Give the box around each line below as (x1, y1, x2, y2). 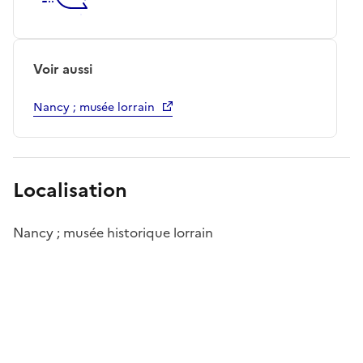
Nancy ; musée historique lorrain (13, 222, 213, 242)
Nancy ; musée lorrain (33, 98, 155, 116)
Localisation (13, 175, 127, 205)
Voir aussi (33, 58, 92, 79)
